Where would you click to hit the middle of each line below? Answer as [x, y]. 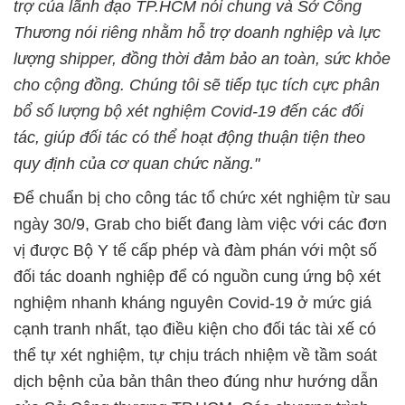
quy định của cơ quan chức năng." [137, 163]
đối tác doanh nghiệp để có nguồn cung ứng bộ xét [197, 276]
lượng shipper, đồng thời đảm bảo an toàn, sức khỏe [202, 58]
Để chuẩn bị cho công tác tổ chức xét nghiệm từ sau [202, 198]
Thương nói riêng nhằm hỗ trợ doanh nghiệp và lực [197, 32]
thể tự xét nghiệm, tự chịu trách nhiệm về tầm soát [195, 355]
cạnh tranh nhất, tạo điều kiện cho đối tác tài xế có [195, 329]
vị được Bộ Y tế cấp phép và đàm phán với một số [195, 250]
